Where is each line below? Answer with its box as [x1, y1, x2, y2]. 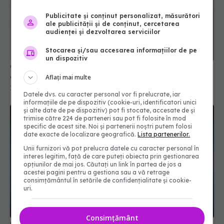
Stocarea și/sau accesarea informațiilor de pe [45, 46, 197, 54]
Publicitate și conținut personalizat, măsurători [45, 11, 200, 19]
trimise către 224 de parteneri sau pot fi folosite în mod [23, 114, 186, 122]
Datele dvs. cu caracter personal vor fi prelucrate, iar [23, 90, 181, 98]
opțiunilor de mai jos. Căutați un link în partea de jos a [23, 160, 182, 168]
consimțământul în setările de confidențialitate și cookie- [23, 176, 192, 184]
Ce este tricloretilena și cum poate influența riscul [10, 61, 212, 71]
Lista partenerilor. [137, 130, 190, 138]
